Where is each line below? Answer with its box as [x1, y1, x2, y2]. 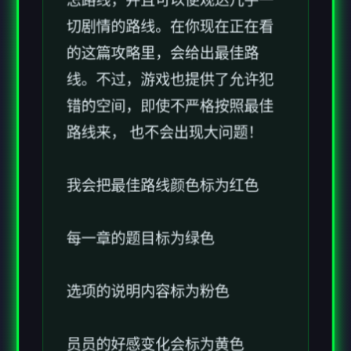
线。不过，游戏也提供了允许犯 [66, 15, 274, 32]
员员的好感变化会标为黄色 [66, 281, 244, 299]
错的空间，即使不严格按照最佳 [66, 42, 274, 59]
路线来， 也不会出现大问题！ [66, 68, 263, 85]
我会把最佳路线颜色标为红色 [66, 121, 259, 139]
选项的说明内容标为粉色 [66, 228, 230, 245]
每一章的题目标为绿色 [66, 175, 215, 192]
